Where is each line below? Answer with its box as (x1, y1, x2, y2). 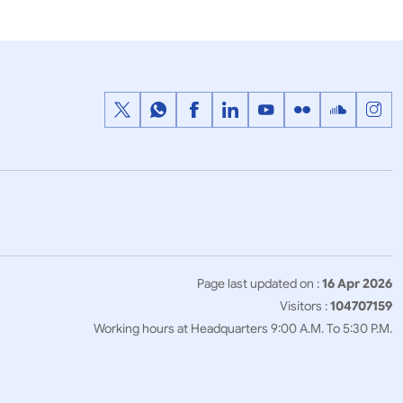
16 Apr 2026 (322, 275, 392, 291)
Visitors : (280, 298, 330, 314)
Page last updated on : (197, 275, 319, 291)
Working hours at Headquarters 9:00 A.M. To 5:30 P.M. (94, 320, 392, 336)
